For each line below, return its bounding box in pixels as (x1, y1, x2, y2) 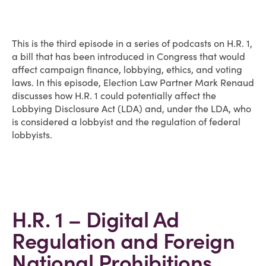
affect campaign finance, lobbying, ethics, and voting (12, 64, 242, 75)
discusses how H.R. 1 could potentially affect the (12, 90, 216, 102)
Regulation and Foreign (12, 227, 235, 255)
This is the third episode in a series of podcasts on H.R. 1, (12, 37, 252, 49)
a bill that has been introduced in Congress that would (12, 50, 245, 62)
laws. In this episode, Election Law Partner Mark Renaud (12, 77, 254, 88)
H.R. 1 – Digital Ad (12, 206, 179, 233)
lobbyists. (12, 129, 52, 141)
